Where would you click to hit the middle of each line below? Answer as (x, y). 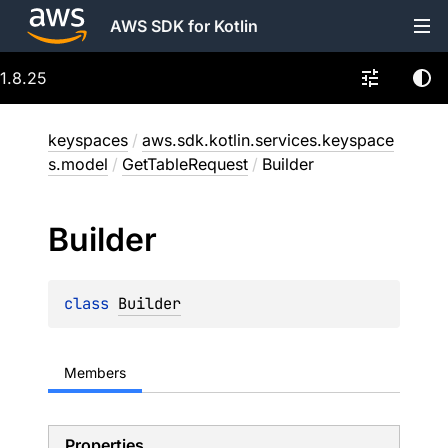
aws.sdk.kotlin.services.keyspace (268, 140)
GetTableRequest (185, 164)
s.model (78, 164)
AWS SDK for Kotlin (184, 26)
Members (95, 372)
